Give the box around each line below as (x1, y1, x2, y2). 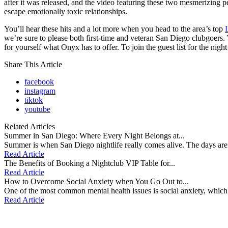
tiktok (24, 96, 43, 105)
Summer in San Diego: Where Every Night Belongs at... (4, 131, 185, 140)
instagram (24, 87, 55, 96)
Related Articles (4, 122, 55, 131)
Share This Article (4, 60, 62, 69)
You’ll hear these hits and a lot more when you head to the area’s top (4, 24, 225, 34)
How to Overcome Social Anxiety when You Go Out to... (4, 177, 189, 186)
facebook (24, 77, 54, 87)
